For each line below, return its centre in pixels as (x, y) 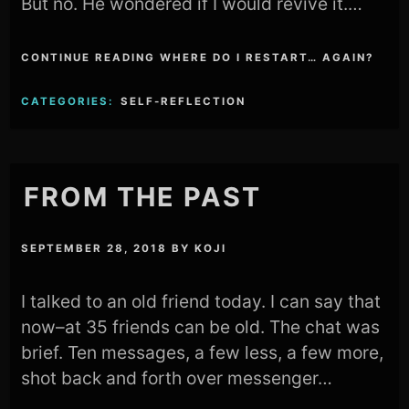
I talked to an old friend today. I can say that (201, 301)
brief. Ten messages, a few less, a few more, (203, 352)
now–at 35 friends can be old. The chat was (201, 326)
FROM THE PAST (143, 197)
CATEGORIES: (70, 102)
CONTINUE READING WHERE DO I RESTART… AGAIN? (198, 58)
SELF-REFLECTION (184, 102)
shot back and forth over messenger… (177, 378)
